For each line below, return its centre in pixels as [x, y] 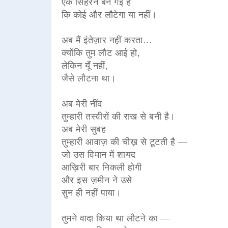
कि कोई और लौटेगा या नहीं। [109, 15]
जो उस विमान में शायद [98, 154]
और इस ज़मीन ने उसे [97, 180]
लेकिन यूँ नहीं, [85, 65]
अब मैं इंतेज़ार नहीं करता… [107, 40]
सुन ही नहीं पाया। [91, 193]
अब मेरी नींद [82, 104]
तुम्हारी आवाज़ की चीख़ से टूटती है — [124, 142]
